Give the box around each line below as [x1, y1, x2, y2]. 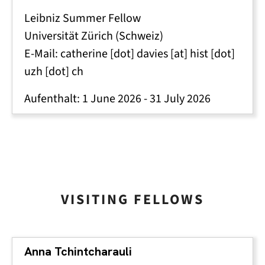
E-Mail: [24, 46, 60, 62]
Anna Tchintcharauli [24, 244, 132, 259]
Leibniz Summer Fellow [24, 10, 141, 26]
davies [137, 46, 168, 62]
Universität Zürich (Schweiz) [24, 28, 163, 44]
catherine [60, 46, 108, 62]
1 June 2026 [82, 91, 141, 106]
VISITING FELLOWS [61, 190, 204, 209]
